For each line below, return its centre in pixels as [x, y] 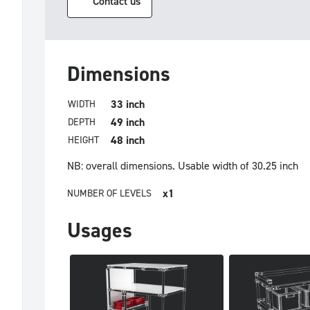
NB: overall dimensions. [121, 166]
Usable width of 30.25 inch [238, 166]
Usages [100, 231]
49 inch [128, 122]
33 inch [128, 104]
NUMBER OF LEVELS [109, 194]
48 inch [128, 140]
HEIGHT [83, 140]
